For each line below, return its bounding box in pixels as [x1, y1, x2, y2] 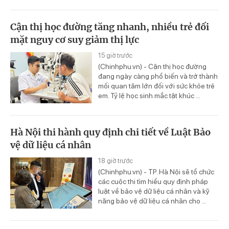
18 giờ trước [98, 157, 133, 165]
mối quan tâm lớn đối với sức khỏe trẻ [98, 82, 215, 90]
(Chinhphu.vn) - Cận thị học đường [98, 62, 207, 71]
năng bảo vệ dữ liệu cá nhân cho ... [98, 197, 207, 205]
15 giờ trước [98, 52, 132, 60]
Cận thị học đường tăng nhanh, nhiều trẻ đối [10, 21, 209, 33]
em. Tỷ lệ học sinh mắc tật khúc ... [98, 91, 200, 100]
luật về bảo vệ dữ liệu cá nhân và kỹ [98, 187, 210, 196]
